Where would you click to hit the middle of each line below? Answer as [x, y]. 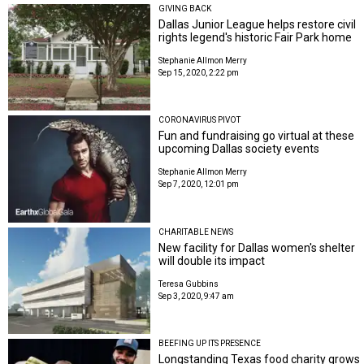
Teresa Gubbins [189, 284]
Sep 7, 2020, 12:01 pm [199, 184]
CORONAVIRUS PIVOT [200, 120]
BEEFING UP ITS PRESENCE [210, 344]
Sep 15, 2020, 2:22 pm [199, 72]
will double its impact [212, 260]
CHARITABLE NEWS [196, 232]
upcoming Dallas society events [239, 149]
